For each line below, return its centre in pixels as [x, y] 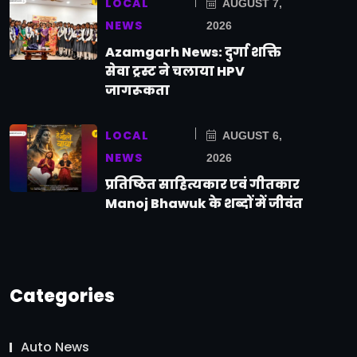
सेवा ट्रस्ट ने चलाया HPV [175, 72]
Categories [62, 296]
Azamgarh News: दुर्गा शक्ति [193, 53]
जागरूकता [137, 91]
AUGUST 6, [251, 136]
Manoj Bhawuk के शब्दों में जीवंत [204, 204]
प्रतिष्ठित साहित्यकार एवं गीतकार [202, 185]
